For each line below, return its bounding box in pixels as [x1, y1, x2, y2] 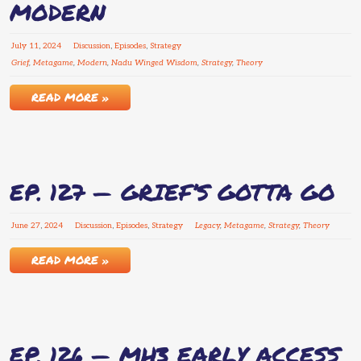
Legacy [195, 221, 220, 231]
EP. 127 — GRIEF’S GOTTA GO [10, 176, 335, 209]
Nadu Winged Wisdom [111, 58, 197, 68]
